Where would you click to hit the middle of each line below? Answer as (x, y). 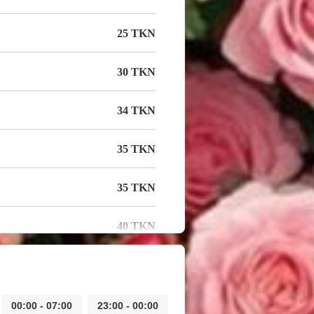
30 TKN (136, 71)
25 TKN (136, 33)
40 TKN (136, 226)
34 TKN (136, 110)
